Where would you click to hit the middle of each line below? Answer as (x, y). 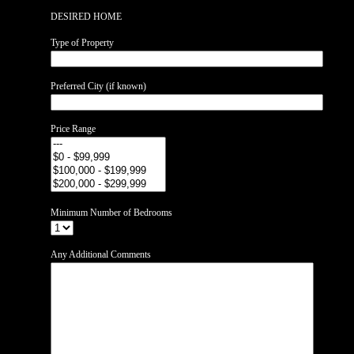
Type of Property (82, 43)
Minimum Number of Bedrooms (111, 213)
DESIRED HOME (86, 17)
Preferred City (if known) (98, 86)
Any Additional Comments (101, 255)
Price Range (73, 128)
